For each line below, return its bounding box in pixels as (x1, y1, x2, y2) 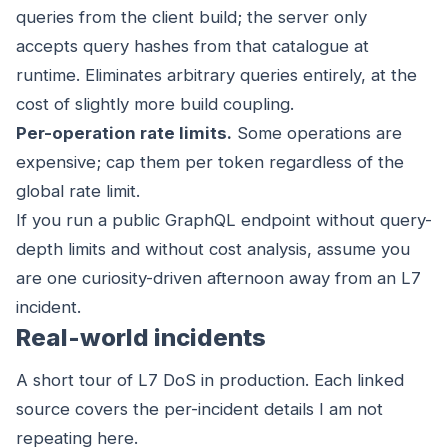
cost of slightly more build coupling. (16, 94, 294, 115)
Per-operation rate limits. (16, 123, 232, 144)
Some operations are (232, 123, 402, 144)
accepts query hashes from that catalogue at (16, 36, 369, 57)
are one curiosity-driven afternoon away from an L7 (16, 268, 421, 289)
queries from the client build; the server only (16, 7, 367, 28)
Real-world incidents (16, 323, 266, 353)
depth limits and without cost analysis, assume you (16, 239, 410, 260)
